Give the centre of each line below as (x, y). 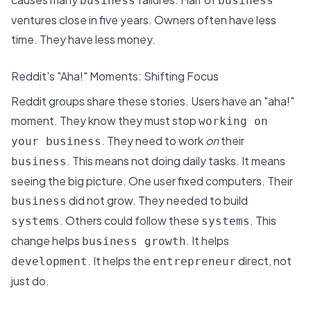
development (49, 262)
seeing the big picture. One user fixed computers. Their (152, 181)
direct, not (264, 261)
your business (56, 142)
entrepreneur (194, 262)
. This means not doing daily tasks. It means (176, 161)
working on (233, 121)
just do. (30, 281)
